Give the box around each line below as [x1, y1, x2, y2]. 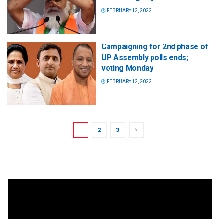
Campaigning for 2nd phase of [101, 42, 209, 52]
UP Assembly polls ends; [101, 53, 188, 63]
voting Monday [101, 64, 153, 73]
